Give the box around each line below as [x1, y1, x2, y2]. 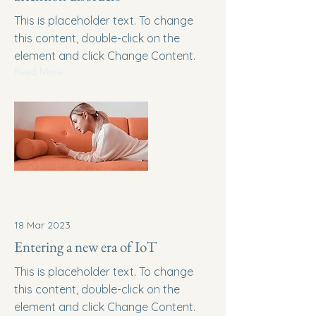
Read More [14, 65, 63, 78]
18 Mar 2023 [14, 219, 71, 231]
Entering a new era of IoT [14, 237, 157, 256]
